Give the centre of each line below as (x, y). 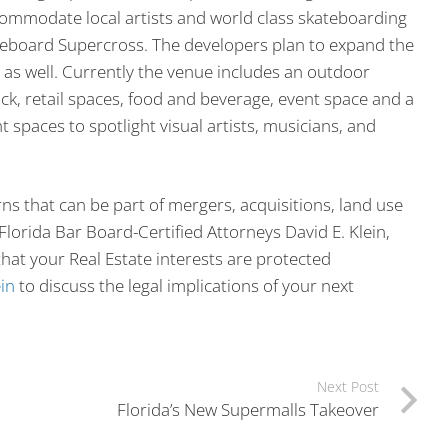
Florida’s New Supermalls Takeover (248, 410)
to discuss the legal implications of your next (184, 286)
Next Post (348, 387)
